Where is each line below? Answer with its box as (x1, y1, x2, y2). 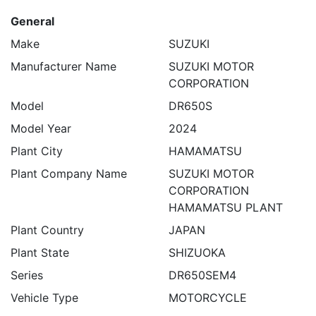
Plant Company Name (11, 166, 127, 181)
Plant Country (11, 223, 84, 237)
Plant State (11, 245, 69, 260)
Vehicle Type (11, 291, 78, 305)
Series (11, 268, 43, 282)
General (11, 14, 54, 28)
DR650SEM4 (169, 268, 236, 282)
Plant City (11, 144, 63, 158)
